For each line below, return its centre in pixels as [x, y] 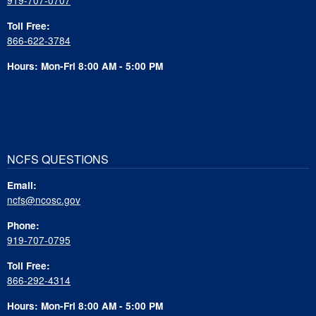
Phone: [23, 226]
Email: [22, 186]
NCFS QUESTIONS [58, 159]
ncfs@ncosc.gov [44, 200]
